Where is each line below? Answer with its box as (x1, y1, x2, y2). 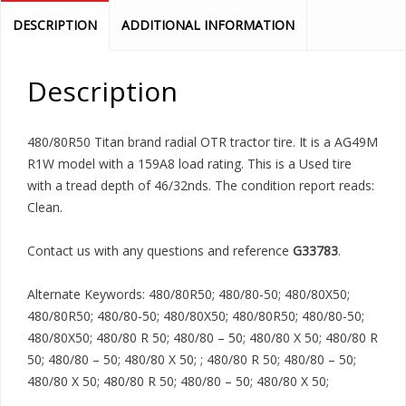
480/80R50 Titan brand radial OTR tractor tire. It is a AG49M (27, 132, 378, 150)
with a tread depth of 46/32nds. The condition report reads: (27, 176, 374, 194)
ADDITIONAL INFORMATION (121, 15, 295, 34)
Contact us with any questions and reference (27, 241, 293, 259)
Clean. (27, 198, 63, 216)
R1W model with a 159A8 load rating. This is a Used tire (27, 154, 352, 172)
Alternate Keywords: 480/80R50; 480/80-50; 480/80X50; (27, 285, 350, 303)
